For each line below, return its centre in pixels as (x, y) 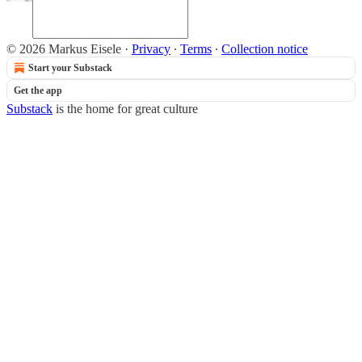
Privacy (151, 49)
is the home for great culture (125, 109)
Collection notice (265, 49)
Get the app (38, 90)
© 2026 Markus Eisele (64, 49)
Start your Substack (70, 68)
